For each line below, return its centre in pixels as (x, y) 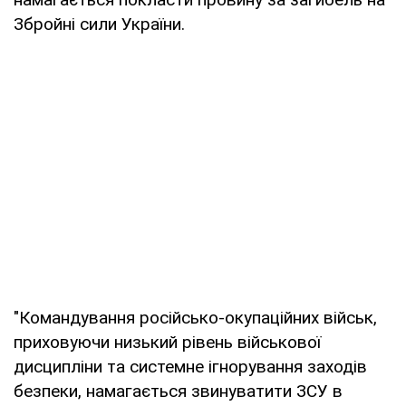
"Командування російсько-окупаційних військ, (195, 317)
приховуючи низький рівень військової (167, 342)
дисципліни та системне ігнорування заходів (190, 366)
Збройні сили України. (99, 24)
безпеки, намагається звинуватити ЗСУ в (178, 391)
